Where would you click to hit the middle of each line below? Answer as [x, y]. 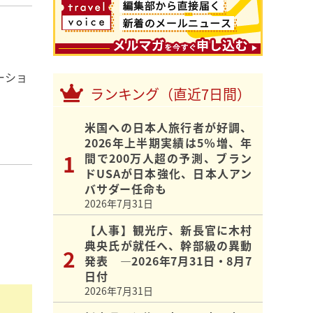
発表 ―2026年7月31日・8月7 [168, 261]
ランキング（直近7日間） [170, 94]
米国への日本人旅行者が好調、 [168, 128]
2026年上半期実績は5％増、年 [168, 143]
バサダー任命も [126, 189]
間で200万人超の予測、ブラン [168, 158]
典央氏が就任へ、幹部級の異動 [168, 246]
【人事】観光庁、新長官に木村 [168, 230]
